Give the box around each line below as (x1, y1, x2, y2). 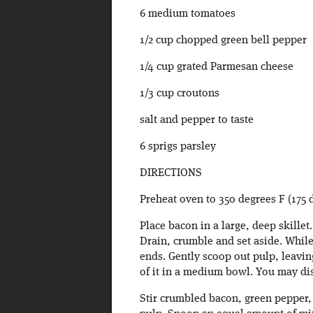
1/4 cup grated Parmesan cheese (139, 61, 293, 73)
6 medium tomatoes (139, 8, 235, 20)
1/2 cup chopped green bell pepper (139, 35, 307, 47)
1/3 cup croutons (139, 88, 219, 100)
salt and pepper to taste (139, 115, 254, 126)
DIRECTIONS (139, 168, 202, 180)
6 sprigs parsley (139, 141, 216, 153)
